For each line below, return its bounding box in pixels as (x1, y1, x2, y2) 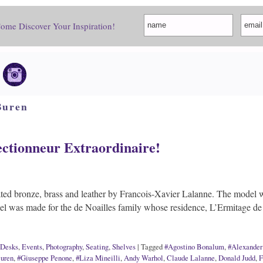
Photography (46, 241, 82, 252)
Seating (86, 241, 109, 252)
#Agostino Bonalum (164, 241, 224, 252)
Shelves (112, 241, 136, 252)
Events (22, 241, 42, 252)
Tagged (141, 241, 163, 252)
